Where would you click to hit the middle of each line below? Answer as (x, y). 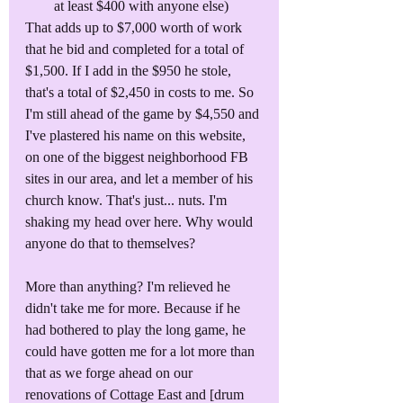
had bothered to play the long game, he (137, 329)
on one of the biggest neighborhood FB (139, 157)
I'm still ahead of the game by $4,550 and (144, 113)
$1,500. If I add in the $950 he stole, (130, 70)
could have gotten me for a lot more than (142, 351)
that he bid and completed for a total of (136, 49)
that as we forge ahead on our (111, 372)
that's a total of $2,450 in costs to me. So (141, 92)
